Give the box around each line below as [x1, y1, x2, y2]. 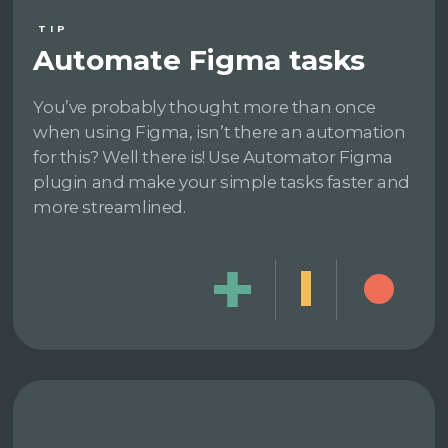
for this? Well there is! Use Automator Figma [33, 146, 393, 167]
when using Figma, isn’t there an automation [33, 121, 406, 142]
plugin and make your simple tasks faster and [33, 171, 410, 192]
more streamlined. [33, 196, 186, 217]
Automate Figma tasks [33, 42, 366, 77]
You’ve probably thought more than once [33, 96, 376, 117]
